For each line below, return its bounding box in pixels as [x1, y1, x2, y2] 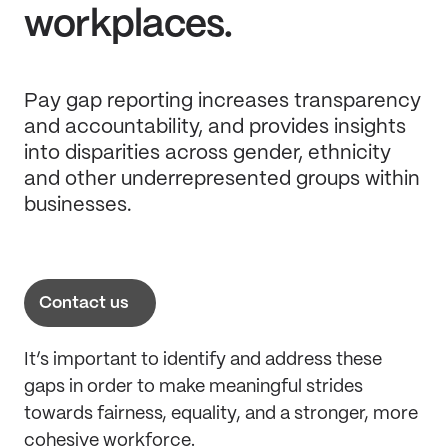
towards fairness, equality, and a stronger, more [24, 405, 418, 423]
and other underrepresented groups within [24, 170, 420, 189]
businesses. [24, 196, 132, 215]
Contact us [39, 295, 129, 311]
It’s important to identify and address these [24, 351, 382, 369]
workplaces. [24, 7, 233, 44]
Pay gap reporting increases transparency [24, 92, 421, 111]
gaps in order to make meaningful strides [24, 378, 363, 396]
